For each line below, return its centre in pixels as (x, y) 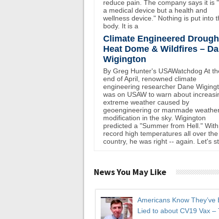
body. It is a (121, 26)
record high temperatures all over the (161, 133)
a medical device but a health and (155, 10)
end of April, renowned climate (150, 79)
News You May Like (130, 172)
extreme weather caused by (146, 102)
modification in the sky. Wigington (154, 118)
